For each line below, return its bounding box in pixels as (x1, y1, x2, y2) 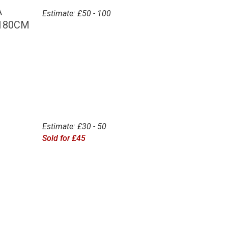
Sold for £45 (42, 133, 85, 143)
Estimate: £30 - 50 (42, 121, 106, 131)
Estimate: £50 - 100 (42, 9, 111, 19)
